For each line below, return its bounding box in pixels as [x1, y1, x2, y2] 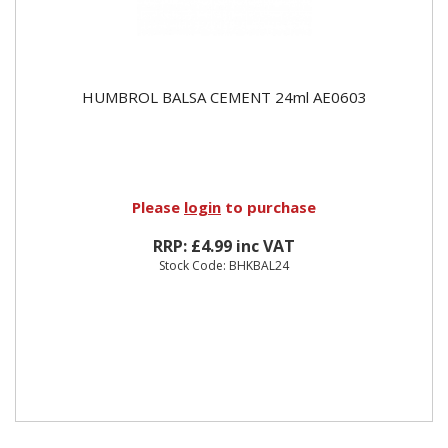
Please [132, 196, 184, 217]
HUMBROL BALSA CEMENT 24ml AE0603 [81, 86, 367, 107]
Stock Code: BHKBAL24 [159, 256, 289, 274]
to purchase [221, 196, 316, 217]
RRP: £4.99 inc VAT [153, 234, 295, 257]
